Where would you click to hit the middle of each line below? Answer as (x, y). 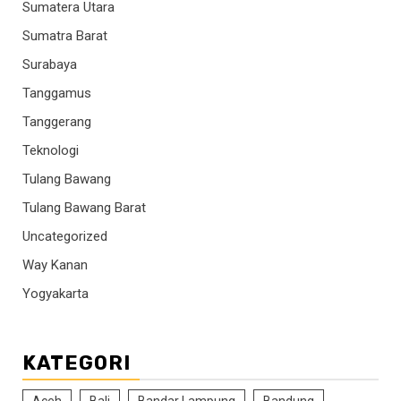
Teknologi (51, 151)
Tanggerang (57, 122)
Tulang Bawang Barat (84, 208)
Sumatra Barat (65, 36)
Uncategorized (65, 237)
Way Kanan (55, 265)
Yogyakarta (55, 294)
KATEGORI (77, 363)
